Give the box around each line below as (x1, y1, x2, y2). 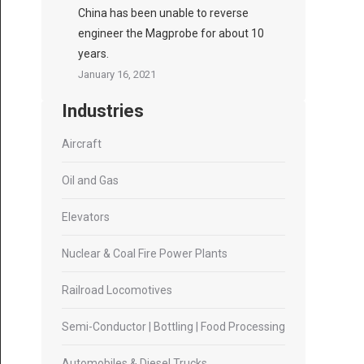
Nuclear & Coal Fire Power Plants (62, 247, 227, 260)
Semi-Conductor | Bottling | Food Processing (62, 320, 285, 333)
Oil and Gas (62, 174, 119, 187)
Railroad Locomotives (62, 284, 172, 297)
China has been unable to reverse (78, 6, 249, 19)
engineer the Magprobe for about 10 (78, 27, 264, 40)
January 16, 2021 (78, 68, 156, 80)
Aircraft (62, 137, 102, 150)
